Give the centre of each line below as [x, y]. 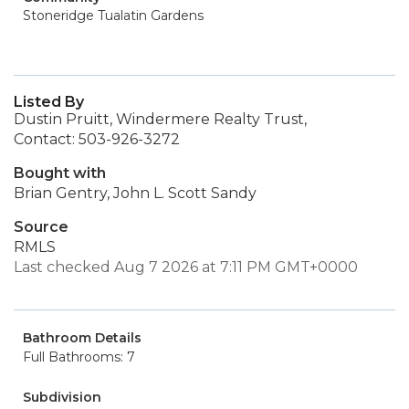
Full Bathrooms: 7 [79, 357]
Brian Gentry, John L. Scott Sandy [135, 193]
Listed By [49, 102]
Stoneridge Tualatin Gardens [113, 16]
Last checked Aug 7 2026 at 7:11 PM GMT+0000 [186, 267]
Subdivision [62, 397]
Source [41, 227]
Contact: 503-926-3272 [97, 139]
